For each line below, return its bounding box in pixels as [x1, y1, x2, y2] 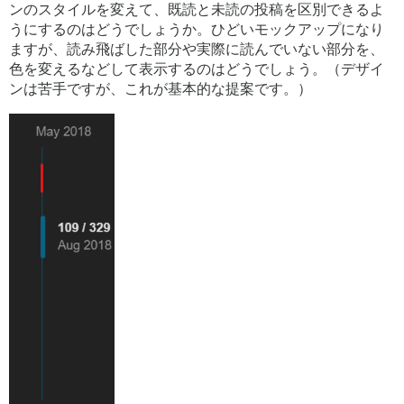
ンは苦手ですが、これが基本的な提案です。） [9, 81, 312, 96]
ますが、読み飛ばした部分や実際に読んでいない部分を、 [9, 41, 384, 57]
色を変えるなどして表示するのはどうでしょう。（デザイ [9, 61, 384, 77]
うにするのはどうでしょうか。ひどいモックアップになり [9, 22, 384, 37]
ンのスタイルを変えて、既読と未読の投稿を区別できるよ [9, 2, 384, 17]
